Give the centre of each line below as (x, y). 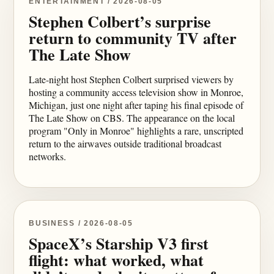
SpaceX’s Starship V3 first (119, 243)
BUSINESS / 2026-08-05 (81, 223)
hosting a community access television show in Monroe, (136, 92)
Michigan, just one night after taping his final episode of (136, 105)
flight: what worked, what (117, 260)
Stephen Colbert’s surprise (120, 21)
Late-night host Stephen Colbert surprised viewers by (131, 79)
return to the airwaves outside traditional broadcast (125, 143)
